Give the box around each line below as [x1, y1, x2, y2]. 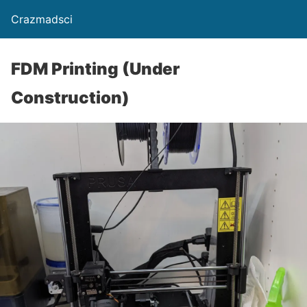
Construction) [11, 88, 130, 108]
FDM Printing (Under [11, 59, 180, 79]
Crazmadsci [11, 12, 73, 26]
